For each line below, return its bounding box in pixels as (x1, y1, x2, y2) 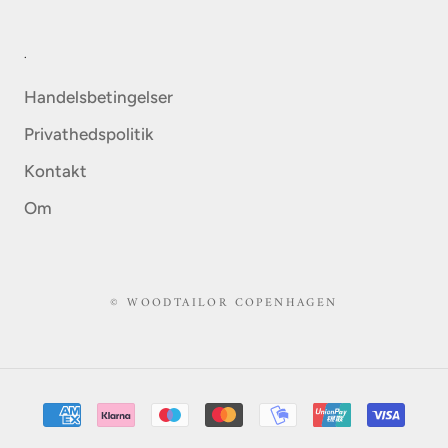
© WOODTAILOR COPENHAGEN (110, 293, 338, 315)
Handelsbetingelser (24, 87, 173, 108)
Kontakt (24, 161, 87, 182)
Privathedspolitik (24, 124, 154, 145)
